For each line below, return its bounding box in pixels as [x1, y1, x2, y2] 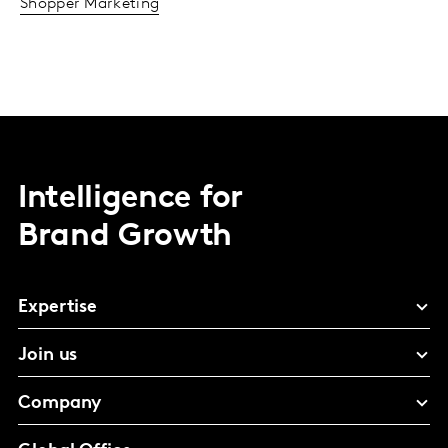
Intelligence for [18, 183, 243, 216]
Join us [18, 346, 78, 366]
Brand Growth [18, 221, 233, 254]
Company [18, 394, 102, 414]
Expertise [18, 298, 98, 318]
